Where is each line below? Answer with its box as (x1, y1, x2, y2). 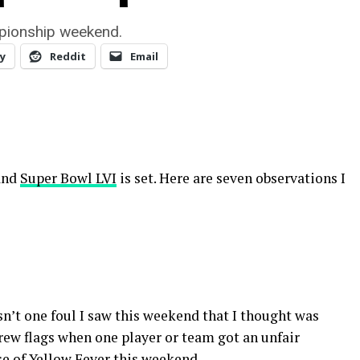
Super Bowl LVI (20, 169, 117, 188)
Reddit (50, 49, 86, 63)
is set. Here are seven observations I (117, 169, 346, 188)
